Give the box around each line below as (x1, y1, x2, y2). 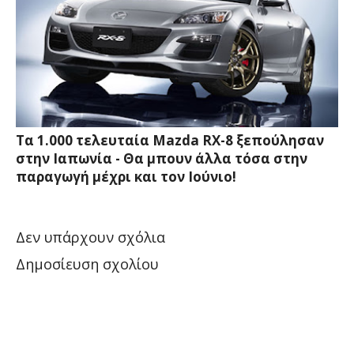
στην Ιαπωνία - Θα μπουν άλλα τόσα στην (16, 149, 307, 168)
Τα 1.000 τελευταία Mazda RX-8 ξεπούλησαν (16, 131, 324, 150)
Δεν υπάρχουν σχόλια (16, 228, 165, 247)
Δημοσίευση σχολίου (16, 254, 159, 274)
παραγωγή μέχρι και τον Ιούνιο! (16, 168, 236, 186)
